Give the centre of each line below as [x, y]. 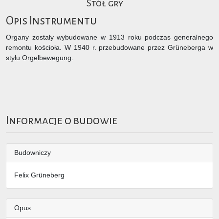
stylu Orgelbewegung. [40, 57]
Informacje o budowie [62, 120]
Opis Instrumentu [51, 21]
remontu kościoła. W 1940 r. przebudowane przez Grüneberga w [109, 47]
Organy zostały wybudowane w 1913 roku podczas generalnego [109, 37]
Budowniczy [33, 153]
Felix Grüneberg [39, 175]
